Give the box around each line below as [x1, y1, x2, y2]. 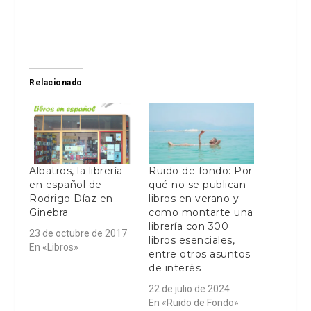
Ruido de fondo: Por [149, 165, 253, 178]
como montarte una [149, 206, 253, 219]
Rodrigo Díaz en [29, 192, 113, 205]
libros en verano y [149, 192, 239, 205]
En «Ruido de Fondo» [149, 297, 239, 309]
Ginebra [29, 206, 69, 219]
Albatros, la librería [29, 165, 123, 178]
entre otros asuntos [149, 248, 251, 261]
